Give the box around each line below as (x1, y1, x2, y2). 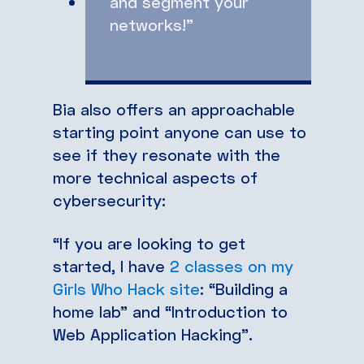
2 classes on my (170, 255, 293, 275)
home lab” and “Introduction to (53, 301, 288, 321)
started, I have (53, 255, 170, 275)
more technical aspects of (53, 167, 258, 187)
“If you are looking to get (53, 232, 245, 253)
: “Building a (200, 278, 288, 298)
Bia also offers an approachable (53, 98, 295, 119)
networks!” (110, 14, 193, 34)
